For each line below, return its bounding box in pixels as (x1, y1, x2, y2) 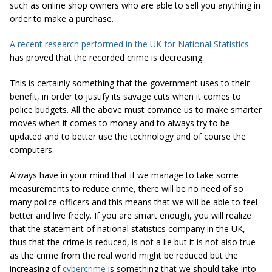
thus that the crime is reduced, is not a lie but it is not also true (10, 236, 256, 248)
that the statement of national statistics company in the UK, (10, 222, 245, 234)
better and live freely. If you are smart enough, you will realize (10, 209, 251, 221)
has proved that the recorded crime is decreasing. (10, 51, 204, 63)
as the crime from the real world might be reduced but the (10, 249, 238, 261)
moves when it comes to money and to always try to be (10, 117, 230, 129)
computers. (10, 143, 54, 155)
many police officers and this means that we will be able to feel (10, 195, 257, 208)
